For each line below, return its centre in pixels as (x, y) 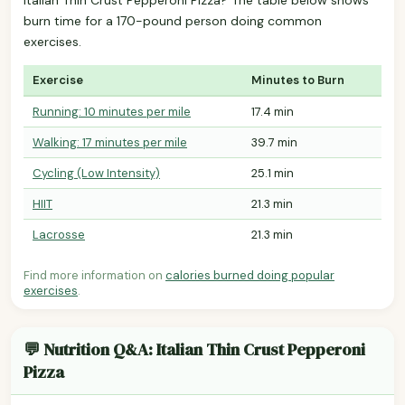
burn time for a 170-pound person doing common (173, 20)
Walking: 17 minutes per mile (110, 142)
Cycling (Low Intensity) (96, 173)
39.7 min (274, 142)
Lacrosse (59, 234)
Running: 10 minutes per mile (112, 111)
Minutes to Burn (298, 80)
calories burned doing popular (250, 275)
